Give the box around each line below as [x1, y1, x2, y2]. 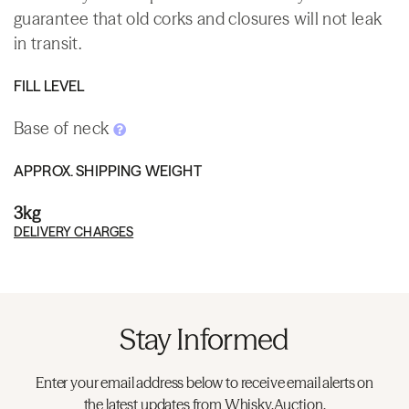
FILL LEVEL [14, 76, 85, 95]
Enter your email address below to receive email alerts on [36, 372, 373, 392]
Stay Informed [120, 320, 289, 357]
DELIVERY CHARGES [14, 223, 134, 240]
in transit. [14, 32, 81, 54]
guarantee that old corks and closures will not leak [14, 7, 383, 29]
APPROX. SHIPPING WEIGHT [14, 161, 202, 180]
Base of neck [14, 117, 113, 139]
